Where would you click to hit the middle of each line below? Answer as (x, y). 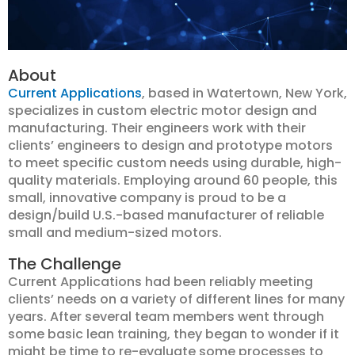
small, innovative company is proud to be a (147, 198)
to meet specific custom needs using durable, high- (175, 163)
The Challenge (65, 264)
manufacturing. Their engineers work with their (157, 128)
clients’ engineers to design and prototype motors (170, 145)
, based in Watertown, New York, (244, 93)
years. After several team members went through (166, 317)
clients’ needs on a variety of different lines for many (176, 300)
